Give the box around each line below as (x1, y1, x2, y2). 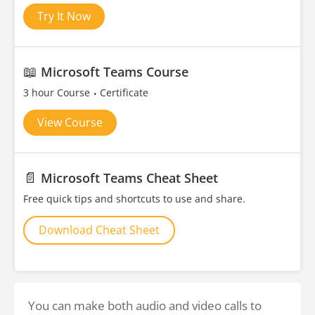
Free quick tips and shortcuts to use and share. (23, 192, 245, 205)
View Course (37, 115, 103, 130)
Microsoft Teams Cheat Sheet (41, 169, 218, 186)
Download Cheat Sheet (39, 222, 160, 238)
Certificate (100, 86, 148, 99)
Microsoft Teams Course (41, 63, 188, 80)
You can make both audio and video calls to (28, 297, 262, 314)
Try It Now (37, 8, 91, 24)
